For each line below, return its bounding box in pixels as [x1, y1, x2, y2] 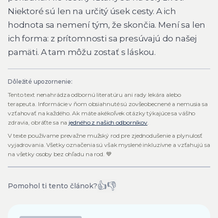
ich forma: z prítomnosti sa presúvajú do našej [8, 34, 197, 44]
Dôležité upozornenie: [8, 77, 73, 85]
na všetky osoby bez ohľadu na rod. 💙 [8, 150, 112, 158]
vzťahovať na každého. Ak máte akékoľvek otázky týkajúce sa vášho [8, 109, 196, 117]
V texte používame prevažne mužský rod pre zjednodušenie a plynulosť [8, 131, 202, 139]
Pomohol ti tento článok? [8, 181, 97, 190]
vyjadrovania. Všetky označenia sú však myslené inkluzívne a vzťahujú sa [8, 141, 210, 148]
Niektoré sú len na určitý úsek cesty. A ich [8, 6, 176, 17]
